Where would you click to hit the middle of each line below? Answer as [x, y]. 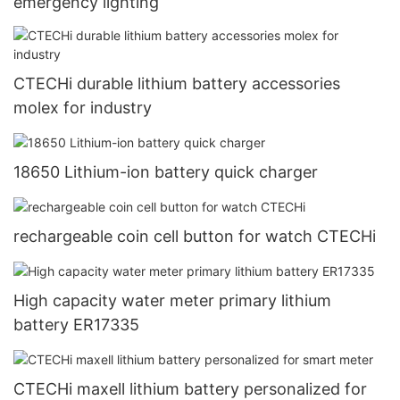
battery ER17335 [76, 325]
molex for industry [83, 108]
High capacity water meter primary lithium [172, 301]
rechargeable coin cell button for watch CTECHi [195, 237]
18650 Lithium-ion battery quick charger [166, 172]
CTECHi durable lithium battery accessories [177, 84]
